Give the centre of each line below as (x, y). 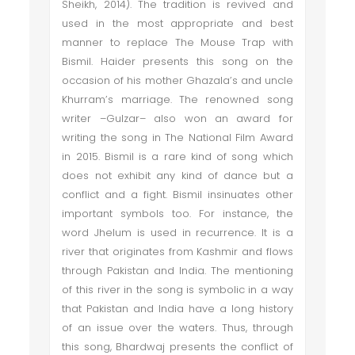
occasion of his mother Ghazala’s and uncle (177, 80)
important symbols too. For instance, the (177, 214)
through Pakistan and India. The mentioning (177, 271)
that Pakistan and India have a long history (177, 309)
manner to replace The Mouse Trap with (177, 42)
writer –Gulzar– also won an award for (177, 118)
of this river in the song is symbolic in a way (177, 290)
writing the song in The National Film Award (177, 137)
